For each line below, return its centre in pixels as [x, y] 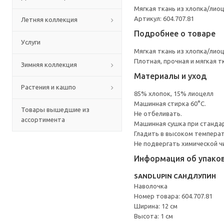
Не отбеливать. [158, 113]
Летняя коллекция [49, 19]
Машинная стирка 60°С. [170, 103]
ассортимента [43, 119]
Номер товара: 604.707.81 [173, 196]
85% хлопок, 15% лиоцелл [174, 93]
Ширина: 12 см [156, 206]
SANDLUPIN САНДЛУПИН [175, 176]
